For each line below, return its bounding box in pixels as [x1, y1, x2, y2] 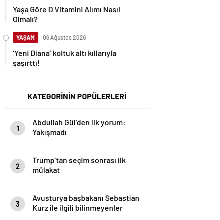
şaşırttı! [13, 58, 40, 67]
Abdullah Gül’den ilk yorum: [32, 117, 126, 127]
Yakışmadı [32, 127, 67, 137]
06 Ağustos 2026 [43, 34, 86, 41]
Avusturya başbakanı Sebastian [32, 193, 139, 202]
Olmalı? [13, 14, 38, 24]
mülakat [32, 165, 60, 174]
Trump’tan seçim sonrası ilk [32, 155, 126, 165]
